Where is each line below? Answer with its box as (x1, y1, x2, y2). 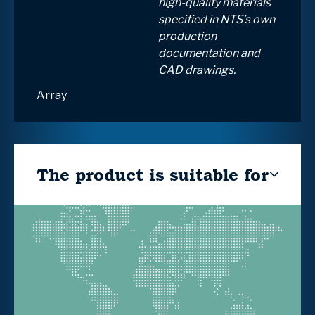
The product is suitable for (37, 162, 269, 186)
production (158, 29, 217, 43)
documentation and (158, 46, 260, 60)
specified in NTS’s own (158, 12, 275, 26)
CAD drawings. (158, 63, 236, 77)
